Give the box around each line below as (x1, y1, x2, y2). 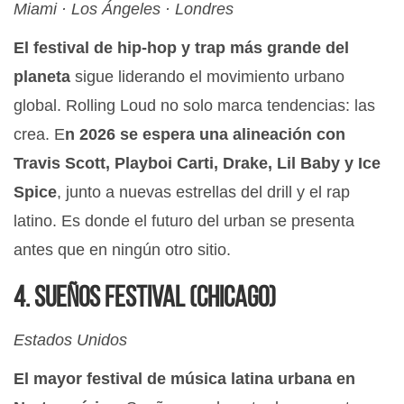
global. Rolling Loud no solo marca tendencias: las (14, 96, 375, 115)
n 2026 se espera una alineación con (65, 125, 345, 144)
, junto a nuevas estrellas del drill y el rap (57, 183, 350, 202)
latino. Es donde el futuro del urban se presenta (14, 212, 354, 231)
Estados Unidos (14, 331, 127, 350)
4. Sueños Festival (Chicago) (14, 285, 276, 315)
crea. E (14, 125, 65, 144)
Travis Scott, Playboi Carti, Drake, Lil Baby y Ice (14, 154, 381, 173)
